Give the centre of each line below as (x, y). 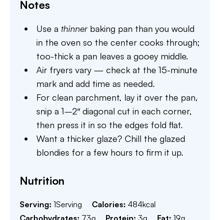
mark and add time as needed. (96, 83)
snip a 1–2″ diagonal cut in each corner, (114, 111)
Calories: (110, 204)
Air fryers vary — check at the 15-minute (117, 69)
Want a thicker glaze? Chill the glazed (111, 138)
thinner (74, 28)
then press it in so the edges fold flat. (110, 124)
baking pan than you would (141, 28)
